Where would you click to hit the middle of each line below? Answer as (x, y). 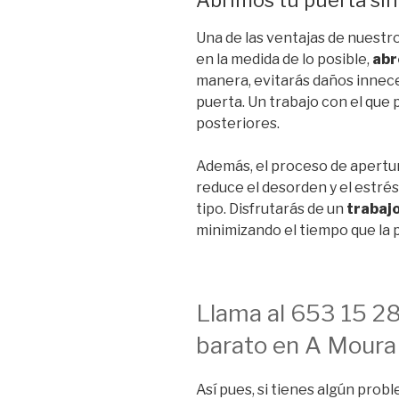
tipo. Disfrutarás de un (271, 209)
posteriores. (239, 124)
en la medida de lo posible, (284, 60)
